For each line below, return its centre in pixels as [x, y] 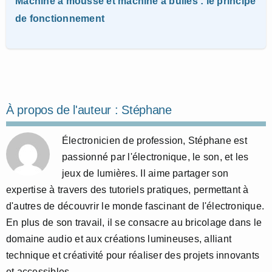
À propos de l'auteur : [64, 110]
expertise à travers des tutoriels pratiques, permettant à [127, 190]
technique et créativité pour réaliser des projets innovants [133, 256]
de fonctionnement [60, 19]
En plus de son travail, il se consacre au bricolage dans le [134, 223]
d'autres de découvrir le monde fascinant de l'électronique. [135, 206]
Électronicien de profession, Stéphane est [155, 141]
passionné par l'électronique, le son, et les [155, 157]
